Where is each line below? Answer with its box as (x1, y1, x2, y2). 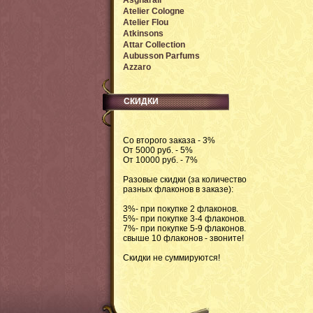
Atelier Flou (123, 17, 168, 27)
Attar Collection (123, 40, 185, 50)
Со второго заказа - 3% (123, 136, 215, 145)
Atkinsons (123, 29, 163, 38)
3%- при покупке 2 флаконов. (123, 204, 238, 214)
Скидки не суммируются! (123, 253, 220, 263)
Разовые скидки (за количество (123, 175, 247, 184)
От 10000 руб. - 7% (123, 155, 198, 165)
